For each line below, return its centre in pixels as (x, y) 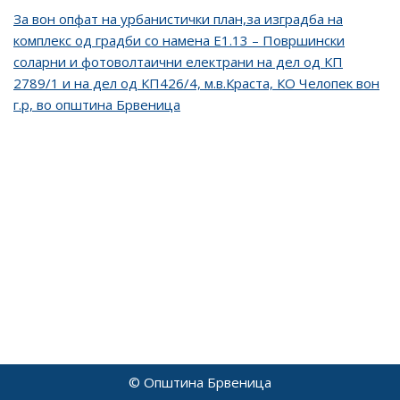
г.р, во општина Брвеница (97, 104)
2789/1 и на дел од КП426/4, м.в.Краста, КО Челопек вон (196, 83)
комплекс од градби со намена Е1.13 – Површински (179, 40)
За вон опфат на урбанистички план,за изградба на (178, 19)
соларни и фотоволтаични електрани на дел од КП (178, 62)
